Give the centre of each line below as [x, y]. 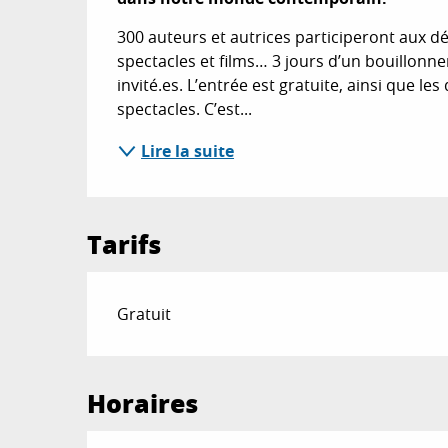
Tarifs [124, 244]
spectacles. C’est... [185, 109]
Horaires [143, 403]
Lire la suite [188, 151]
